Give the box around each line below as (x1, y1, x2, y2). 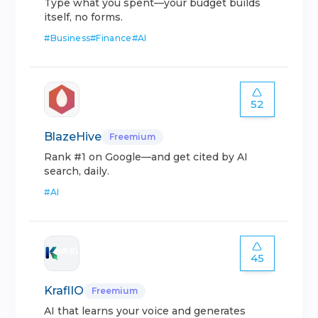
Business (50, 33, 91, 44)
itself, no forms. (44, 11, 124, 24)
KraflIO (44, 284, 84, 298)
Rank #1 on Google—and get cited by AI (44, 150, 248, 164)
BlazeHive (44, 130, 102, 144)
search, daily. (44, 165, 110, 178)
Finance (96, 33, 132, 44)
